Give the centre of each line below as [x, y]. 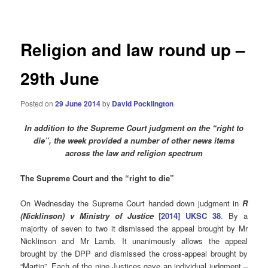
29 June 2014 [78, 103]
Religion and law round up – [133, 50]
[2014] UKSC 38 [190, 216]
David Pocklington [143, 103]
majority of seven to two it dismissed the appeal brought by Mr [134, 229]
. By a [234, 216]
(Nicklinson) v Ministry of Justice [87, 216]
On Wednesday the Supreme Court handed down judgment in [131, 203]
